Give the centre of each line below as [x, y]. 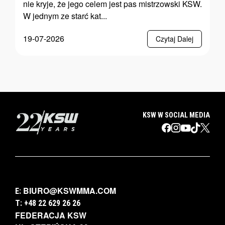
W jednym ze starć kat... [65, 16]
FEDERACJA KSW [51, 215]
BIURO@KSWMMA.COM [70, 191]
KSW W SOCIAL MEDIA [176, 116]
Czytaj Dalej [175, 38]
